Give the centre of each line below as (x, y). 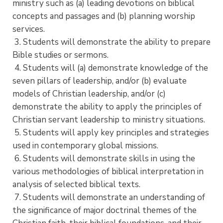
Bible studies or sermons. (60, 55)
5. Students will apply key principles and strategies (111, 132)
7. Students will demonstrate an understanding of (109, 197)
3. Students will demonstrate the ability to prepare (111, 42)
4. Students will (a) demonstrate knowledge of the (110, 68)
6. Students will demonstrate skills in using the (104, 158)
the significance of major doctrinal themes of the (105, 210)
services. (29, 29)
